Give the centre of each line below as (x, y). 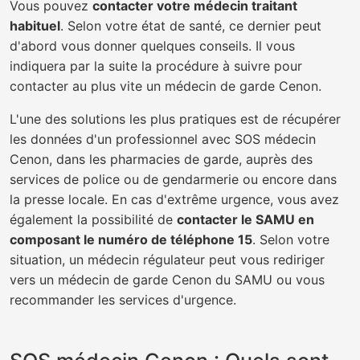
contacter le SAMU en (245, 219)
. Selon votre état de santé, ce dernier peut (191, 26)
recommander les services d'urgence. (123, 300)
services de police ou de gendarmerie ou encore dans (173, 179)
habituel (35, 26)
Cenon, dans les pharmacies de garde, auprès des (161, 159)
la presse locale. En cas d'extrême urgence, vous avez (174, 199)
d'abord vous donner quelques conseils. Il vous (152, 46)
